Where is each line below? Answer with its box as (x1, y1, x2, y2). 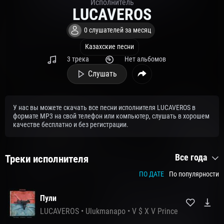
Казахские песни (85, 42, 134, 51)
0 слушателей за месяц (83, 26, 151, 35)
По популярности (169, 170, 219, 179)
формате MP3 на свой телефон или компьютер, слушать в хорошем (13, 112, 209, 121)
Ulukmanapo (85, 206, 125, 216)
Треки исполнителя (5, 153, 88, 165)
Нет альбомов (124, 55, 166, 64)
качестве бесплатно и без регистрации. (13, 120, 128, 129)
